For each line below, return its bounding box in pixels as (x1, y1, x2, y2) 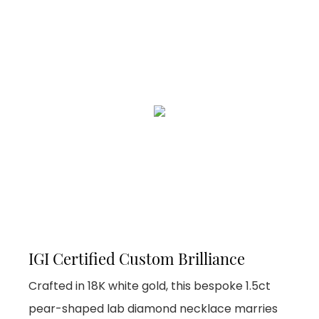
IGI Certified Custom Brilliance (28, 248, 245, 270)
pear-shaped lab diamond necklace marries (28, 300, 278, 318)
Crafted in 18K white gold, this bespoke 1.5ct (28, 278, 271, 295)
